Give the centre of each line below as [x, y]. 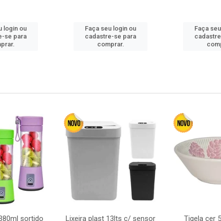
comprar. [110, 44]
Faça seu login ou [110, 28]
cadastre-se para [110, 36]
